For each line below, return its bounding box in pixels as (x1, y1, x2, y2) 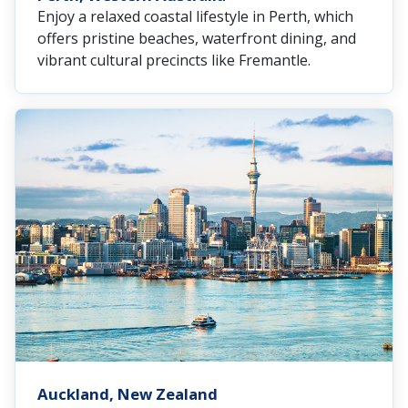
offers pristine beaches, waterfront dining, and (37, 27, 356, 48)
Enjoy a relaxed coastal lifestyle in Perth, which (37, 5, 353, 26)
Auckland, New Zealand (37, 382, 218, 404)
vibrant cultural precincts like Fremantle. (37, 49, 311, 70)
